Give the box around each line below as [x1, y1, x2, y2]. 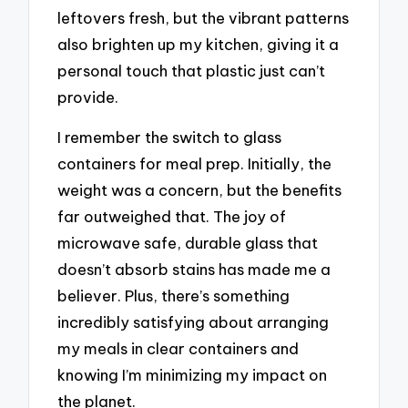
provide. [57, 87, 119, 107]
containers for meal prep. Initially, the [57, 154, 332, 174]
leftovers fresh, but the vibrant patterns [57, 7, 350, 27]
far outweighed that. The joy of [57, 207, 287, 227]
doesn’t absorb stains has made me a [57, 260, 331, 280]
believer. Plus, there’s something [57, 286, 291, 306]
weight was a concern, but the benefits [57, 180, 342, 200]
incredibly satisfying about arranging [57, 312, 330, 332]
